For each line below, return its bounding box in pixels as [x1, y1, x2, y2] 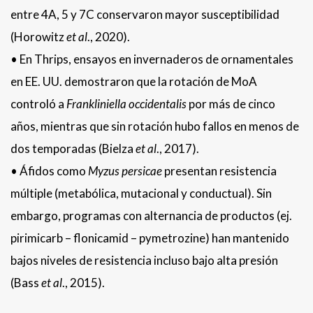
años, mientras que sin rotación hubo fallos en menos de [10, 119, 299, 134]
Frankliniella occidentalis [66, 96, 187, 112]
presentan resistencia [162, 163, 277, 179]
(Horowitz [10, 29, 66, 45]
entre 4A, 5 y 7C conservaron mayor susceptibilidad [10, 7, 279, 22]
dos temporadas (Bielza [10, 141, 136, 156]
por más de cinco [187, 96, 275, 112]
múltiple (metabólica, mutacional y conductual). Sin [10, 186, 272, 201]
